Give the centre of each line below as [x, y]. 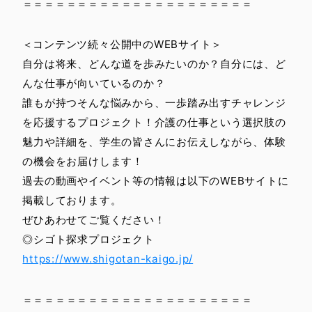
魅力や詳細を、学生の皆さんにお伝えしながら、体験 [154, 142]
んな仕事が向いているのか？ [94, 84]
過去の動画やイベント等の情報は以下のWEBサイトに [156, 181]
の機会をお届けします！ [83, 162]
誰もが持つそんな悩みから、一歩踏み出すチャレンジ [154, 103]
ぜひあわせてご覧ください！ [94, 220]
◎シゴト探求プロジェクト [88, 240]
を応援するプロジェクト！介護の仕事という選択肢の [154, 123]
